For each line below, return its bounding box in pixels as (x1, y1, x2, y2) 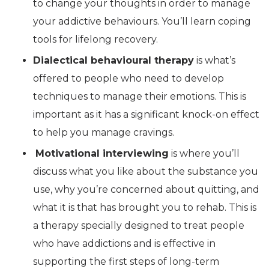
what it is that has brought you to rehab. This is (33, 202, 256, 214)
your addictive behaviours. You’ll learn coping (33, 16, 251, 28)
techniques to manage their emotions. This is (33, 91, 246, 103)
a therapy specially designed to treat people (33, 220, 244, 232)
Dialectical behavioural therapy (33, 55, 194, 67)
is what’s (194, 55, 235, 67)
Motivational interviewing (35, 148, 169, 160)
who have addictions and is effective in (33, 238, 216, 250)
